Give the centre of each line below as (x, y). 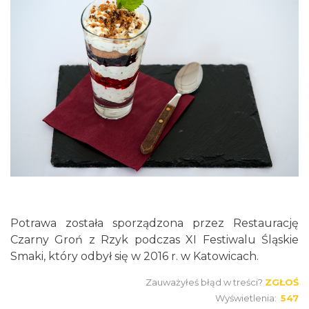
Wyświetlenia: (248, 298)
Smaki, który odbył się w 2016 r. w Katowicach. (134, 257)
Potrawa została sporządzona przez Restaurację (154, 223)
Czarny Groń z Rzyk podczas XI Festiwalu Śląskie (154, 240)
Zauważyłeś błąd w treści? (204, 282)
